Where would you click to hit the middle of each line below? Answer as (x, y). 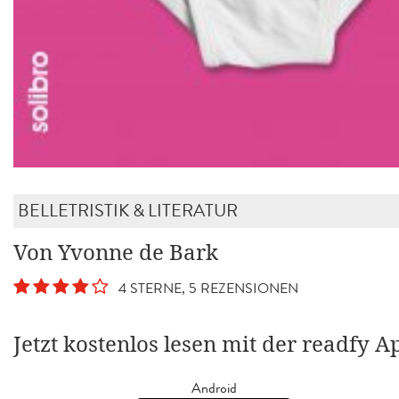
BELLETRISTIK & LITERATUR (128, 210)
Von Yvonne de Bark (116, 252)
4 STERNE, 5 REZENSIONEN (205, 288)
